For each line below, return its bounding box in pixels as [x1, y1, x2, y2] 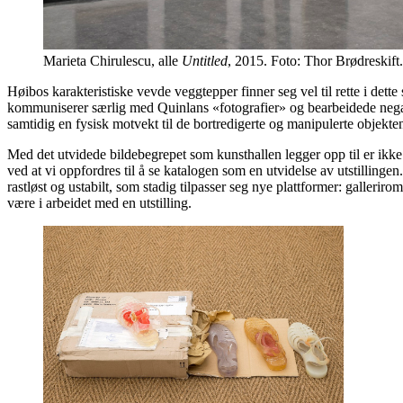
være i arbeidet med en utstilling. [7, 194, 192, 210]
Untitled [182, 52, 228, 68]
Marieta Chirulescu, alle [43, 52, 182, 68]
